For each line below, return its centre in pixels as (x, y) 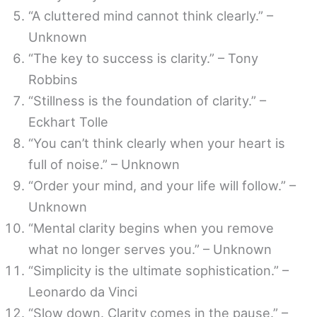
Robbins (53, 79)
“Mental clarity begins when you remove (151, 227)
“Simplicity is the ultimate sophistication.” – (158, 270)
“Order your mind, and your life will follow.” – (162, 185)
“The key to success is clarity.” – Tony (143, 58)
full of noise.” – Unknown (104, 164)
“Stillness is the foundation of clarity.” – (147, 100)
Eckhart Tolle (68, 121)
